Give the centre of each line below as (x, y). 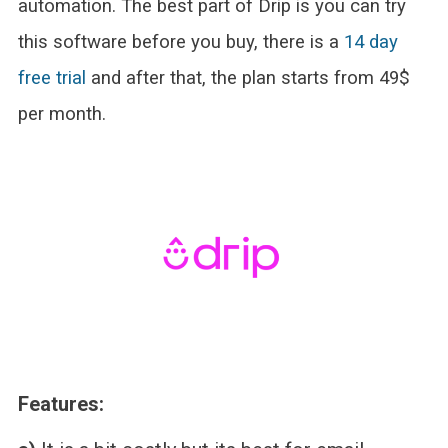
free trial (54, 77)
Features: (60, 404)
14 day (370, 41)
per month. (61, 113)
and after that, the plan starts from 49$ (250, 77)
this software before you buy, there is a (180, 41)
